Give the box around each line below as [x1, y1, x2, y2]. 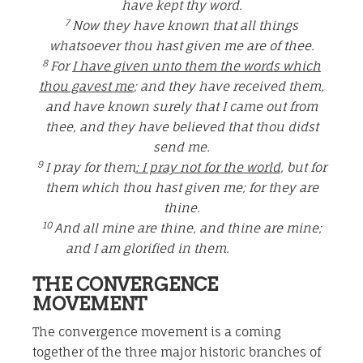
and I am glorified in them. [66, 241, 233, 257]
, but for [280, 160, 327, 176]
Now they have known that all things [72, 18, 298, 34]
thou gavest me [39, 79, 134, 95]
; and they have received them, [134, 79, 324, 95]
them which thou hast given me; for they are [45, 180, 318, 196]
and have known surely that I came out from [45, 99, 318, 115]
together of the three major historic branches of [32, 344, 321, 361]
